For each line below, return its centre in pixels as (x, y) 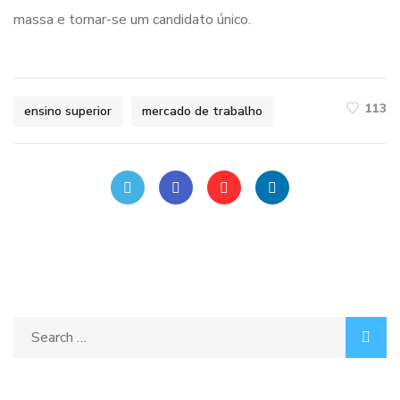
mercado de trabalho (202, 112)
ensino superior (68, 112)
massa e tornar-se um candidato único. (132, 20)
